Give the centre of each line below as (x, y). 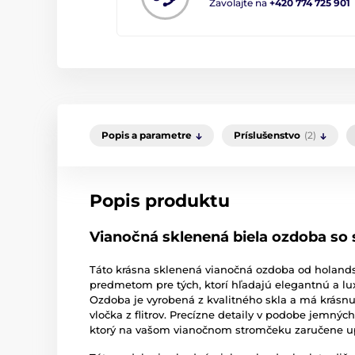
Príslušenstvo (267, 135)
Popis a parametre (147, 135)
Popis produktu (160, 201)
